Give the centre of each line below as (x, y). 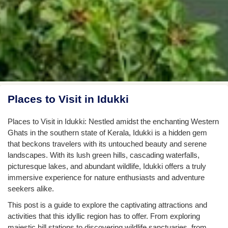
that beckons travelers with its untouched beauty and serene (107, 144)
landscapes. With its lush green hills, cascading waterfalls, (104, 155)
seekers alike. (31, 189)
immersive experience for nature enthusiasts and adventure (106, 178)
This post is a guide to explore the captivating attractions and (107, 205)
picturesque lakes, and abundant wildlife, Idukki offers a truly (107, 166)
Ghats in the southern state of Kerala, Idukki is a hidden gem (107, 133)
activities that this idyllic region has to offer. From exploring (104, 216)
